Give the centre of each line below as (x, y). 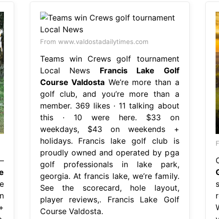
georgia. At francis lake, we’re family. (109, 176)
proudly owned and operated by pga (109, 152)
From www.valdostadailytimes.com (94, 41)
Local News (70, 70)
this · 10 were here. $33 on (109, 117)
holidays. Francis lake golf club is (109, 141)
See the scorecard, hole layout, (109, 187)
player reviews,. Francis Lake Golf (109, 199)
